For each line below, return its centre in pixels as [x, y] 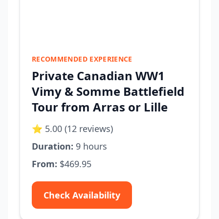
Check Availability [82, 195]
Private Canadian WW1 [98, 76]
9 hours [90, 146]
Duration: [53, 146]
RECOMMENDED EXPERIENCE [82, 59]
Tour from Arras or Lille [100, 107]
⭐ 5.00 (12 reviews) [72, 129]
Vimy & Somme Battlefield [108, 91]
